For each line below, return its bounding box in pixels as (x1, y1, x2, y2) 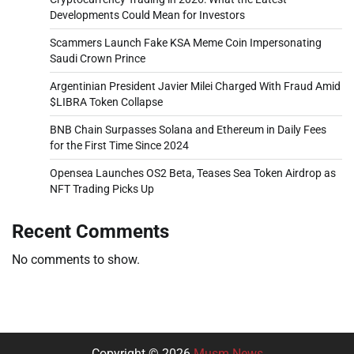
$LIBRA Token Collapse (50, 95, 163, 108)
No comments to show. (12, 251, 140, 267)
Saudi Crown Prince (50, 51, 145, 65)
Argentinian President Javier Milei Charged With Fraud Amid (50, 79, 341, 92)
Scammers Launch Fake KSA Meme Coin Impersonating (50, 36, 322, 49)
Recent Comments (12, 220, 169, 243)
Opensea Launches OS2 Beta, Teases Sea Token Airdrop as (50, 166, 336, 179)
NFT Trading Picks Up (50, 182, 154, 195)
